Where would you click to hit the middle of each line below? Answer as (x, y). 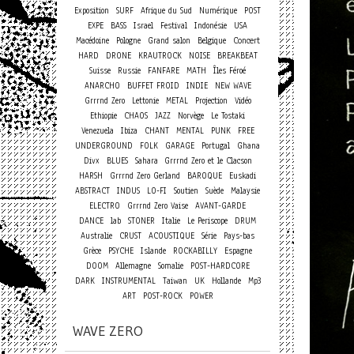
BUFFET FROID (153, 86)
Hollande (226, 281)
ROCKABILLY (195, 251)
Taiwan (175, 281)
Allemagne (133, 266)
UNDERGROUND (104, 146)
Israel (143, 26)
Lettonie (145, 101)
